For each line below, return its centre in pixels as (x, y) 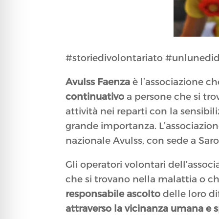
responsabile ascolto (113, 194)
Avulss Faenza (98, 82)
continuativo (95, 97)
